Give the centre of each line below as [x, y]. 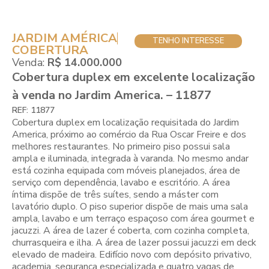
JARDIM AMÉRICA [65, 38]
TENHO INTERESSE [188, 41]
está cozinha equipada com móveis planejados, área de [126, 171]
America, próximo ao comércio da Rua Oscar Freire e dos [129, 135]
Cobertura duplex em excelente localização [134, 77]
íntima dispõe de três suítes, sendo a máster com [115, 195]
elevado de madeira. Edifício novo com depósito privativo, [132, 255]
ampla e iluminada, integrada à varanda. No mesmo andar [130, 159]
